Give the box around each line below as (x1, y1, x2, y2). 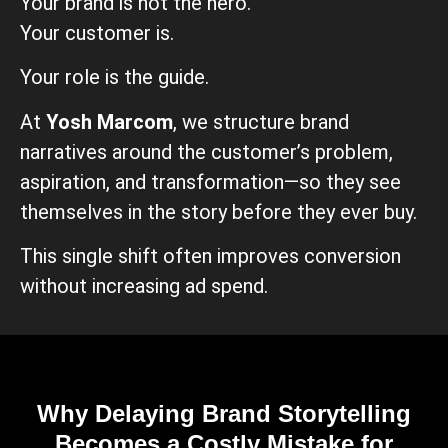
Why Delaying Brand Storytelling (37, 400, 411, 428)
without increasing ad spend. (20, 273, 268, 298)
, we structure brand (173, 109, 349, 134)
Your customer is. (20, 20, 174, 45)
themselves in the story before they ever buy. (20, 199, 417, 224)
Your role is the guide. (20, 65, 209, 90)
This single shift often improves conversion (20, 243, 401, 268)
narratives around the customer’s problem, (20, 139, 393, 164)
